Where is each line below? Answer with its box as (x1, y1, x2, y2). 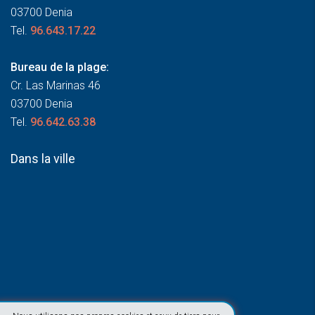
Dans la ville (11, 151, 75, 167)
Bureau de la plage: (11, 60, 109, 75)
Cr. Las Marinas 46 (11, 79, 101, 93)
